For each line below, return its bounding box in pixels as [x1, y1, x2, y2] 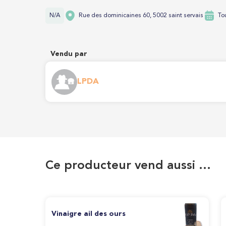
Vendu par [50, 50, 87, 58]
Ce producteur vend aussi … [45, 160, 211, 172]
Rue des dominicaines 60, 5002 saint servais [79, 13, 203, 19]
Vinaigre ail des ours [51, 210, 126, 217]
